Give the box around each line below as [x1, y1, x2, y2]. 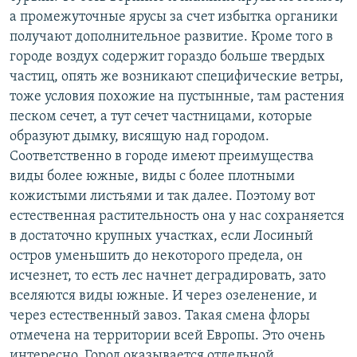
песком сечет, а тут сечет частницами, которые [10, 108, 312, 124]
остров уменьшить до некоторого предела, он [10, 248, 303, 264]
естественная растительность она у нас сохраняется [10, 208, 344, 224]
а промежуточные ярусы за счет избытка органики [10, 9, 338, 25]
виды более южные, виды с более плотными [10, 168, 295, 184]
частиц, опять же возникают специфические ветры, [10, 69, 343, 84]
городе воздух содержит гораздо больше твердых [10, 49, 325, 65]
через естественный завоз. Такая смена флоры [10, 308, 310, 324]
